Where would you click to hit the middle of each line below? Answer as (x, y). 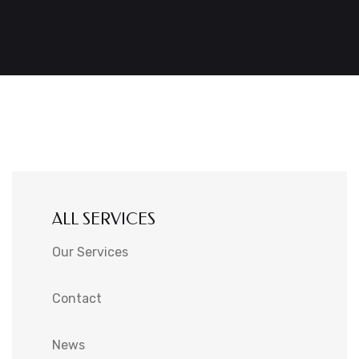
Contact (77, 298)
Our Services (90, 252)
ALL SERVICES (104, 219)
